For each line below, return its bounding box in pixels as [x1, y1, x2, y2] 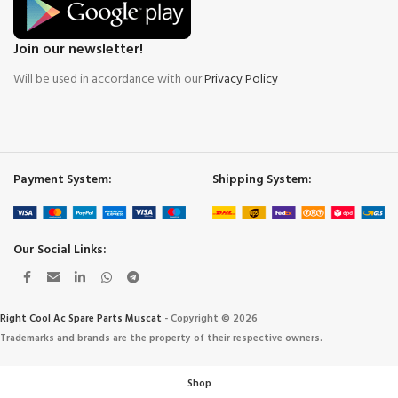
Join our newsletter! [13, 38, 143, 62]
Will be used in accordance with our [13, 69, 204, 91]
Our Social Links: [13, 240, 107, 261]
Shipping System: [212, 170, 312, 191]
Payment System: [13, 170, 112, 191]
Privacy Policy [204, 69, 278, 91]
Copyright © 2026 [171, 311, 258, 328]
